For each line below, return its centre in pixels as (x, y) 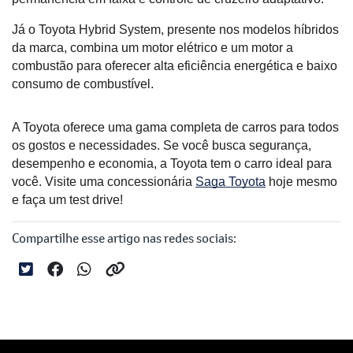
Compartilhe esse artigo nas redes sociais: (124, 238)
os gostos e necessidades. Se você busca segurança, (162, 146)
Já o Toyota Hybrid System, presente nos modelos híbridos (175, 30)
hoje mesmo (301, 182)
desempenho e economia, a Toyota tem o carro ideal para (172, 164)
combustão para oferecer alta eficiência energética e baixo (175, 66)
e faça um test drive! (67, 200)
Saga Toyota (230, 182)
